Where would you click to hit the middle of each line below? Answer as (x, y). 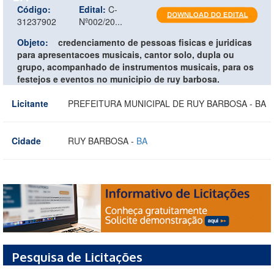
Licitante (30, 103)
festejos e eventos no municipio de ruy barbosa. (118, 79)
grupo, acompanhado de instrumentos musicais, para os (135, 66)
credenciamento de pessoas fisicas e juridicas (155, 42)
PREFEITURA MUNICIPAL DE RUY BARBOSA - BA (167, 103)
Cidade (26, 140)
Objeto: (33, 42)
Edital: (92, 9)
